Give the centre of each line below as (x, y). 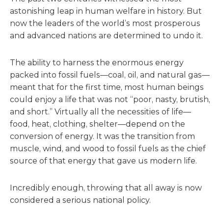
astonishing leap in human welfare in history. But (106, 11)
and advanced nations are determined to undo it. (106, 36)
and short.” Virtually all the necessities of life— (100, 112)
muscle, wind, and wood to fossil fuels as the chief (108, 149)
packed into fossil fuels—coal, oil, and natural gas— (110, 75)
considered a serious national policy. (80, 200)
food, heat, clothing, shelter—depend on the (97, 124)
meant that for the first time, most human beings (107, 87)
